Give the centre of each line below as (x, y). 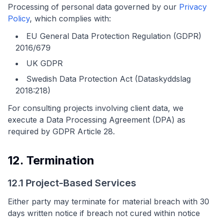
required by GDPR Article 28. (61, 131)
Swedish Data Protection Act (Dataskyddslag (109, 79)
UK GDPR (45, 63)
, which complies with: (70, 18)
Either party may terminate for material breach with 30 (109, 201)
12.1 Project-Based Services (72, 183)
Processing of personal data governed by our (93, 7)
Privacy (193, 7)
